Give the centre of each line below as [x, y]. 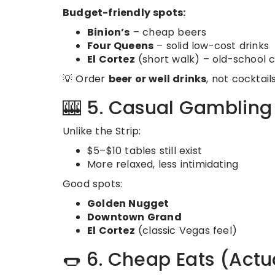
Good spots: [93, 184]
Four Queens [121, 46]
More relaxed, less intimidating [163, 165]
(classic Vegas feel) [186, 231]
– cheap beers [168, 33]
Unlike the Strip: [102, 131]
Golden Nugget [128, 204]
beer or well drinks [157, 79]
